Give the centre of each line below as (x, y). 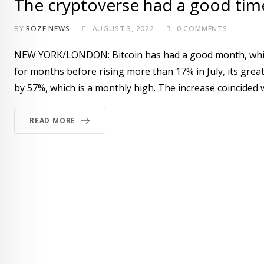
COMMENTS (204, 28)
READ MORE (53, 120)
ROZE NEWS (48, 28)
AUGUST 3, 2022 (123, 28)
